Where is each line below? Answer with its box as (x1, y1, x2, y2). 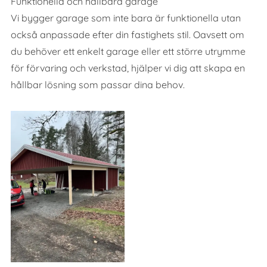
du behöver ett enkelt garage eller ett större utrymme (10, 45, 246, 57)
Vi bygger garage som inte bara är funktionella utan (10, 11, 241, 24)
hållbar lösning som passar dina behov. (10, 78, 185, 91)
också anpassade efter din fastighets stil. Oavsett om (10, 28, 244, 41)
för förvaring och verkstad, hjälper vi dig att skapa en (10, 61, 245, 74)
